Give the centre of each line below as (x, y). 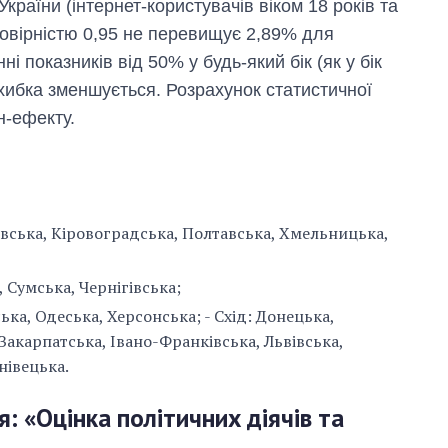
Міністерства (342, 400)
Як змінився (338, 362)
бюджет (322, 381)
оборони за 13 (346, 419)
